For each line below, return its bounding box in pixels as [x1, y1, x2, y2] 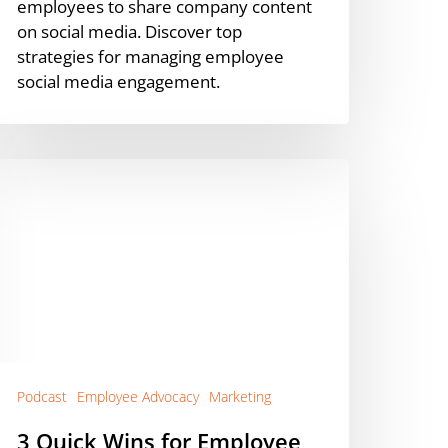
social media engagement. [17, 70, 220, 94]
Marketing [209, 386, 271, 406]
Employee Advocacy [77, 386, 199, 406]
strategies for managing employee [17, 45, 284, 69]
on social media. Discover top [17, 20, 242, 44]
